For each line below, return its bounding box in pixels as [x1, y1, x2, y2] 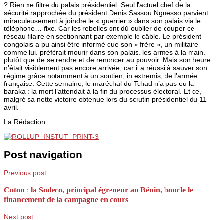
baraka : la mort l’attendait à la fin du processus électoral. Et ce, [4, 87, 201, 95]
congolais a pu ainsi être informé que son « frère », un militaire [4, 40, 198, 48]
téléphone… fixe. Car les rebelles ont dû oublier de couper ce [4, 24, 194, 32]
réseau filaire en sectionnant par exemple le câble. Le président [4, 32, 201, 40]
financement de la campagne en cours [4, 194, 128, 204]
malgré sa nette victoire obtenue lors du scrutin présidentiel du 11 [4, 95, 207, 103]
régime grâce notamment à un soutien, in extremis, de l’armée [4, 71, 197, 80]
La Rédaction [4, 117, 45, 126]
